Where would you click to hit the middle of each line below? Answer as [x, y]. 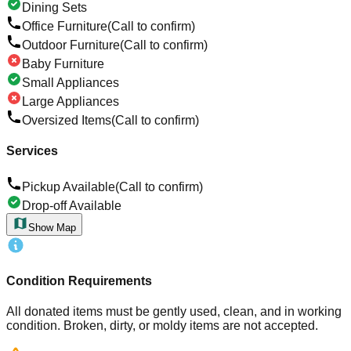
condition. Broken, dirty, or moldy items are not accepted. [162, 326]
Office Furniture [65, 26]
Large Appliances [71, 101]
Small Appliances [71, 82]
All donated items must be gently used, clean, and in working [174, 312]
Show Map [52, 227]
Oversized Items [67, 120]
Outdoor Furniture [71, 45]
